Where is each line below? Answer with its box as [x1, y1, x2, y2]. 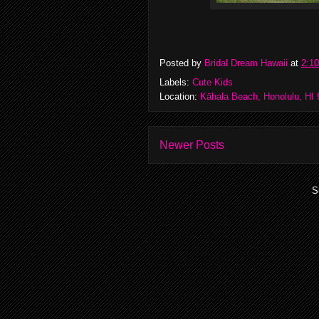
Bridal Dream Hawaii [204, 58, 288, 69]
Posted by [159, 58, 204, 69]
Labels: [159, 77, 192, 88]
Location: [159, 91, 200, 102]
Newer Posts [159, 139, 224, 151]
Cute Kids [192, 77, 233, 88]
